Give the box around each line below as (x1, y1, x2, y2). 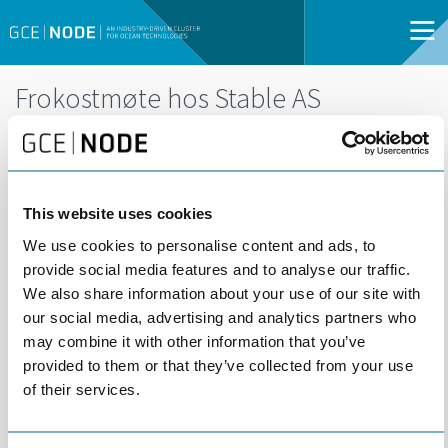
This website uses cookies (23, 204, 213, 222)
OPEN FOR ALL (89, 203, 193, 226)
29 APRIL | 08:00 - (89, 163, 206, 186)
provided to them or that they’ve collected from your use (23, 356, 413, 373)
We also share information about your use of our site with (23, 284, 421, 301)
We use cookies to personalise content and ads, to (23, 236, 376, 253)
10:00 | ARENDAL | (89, 183, 212, 206)
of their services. (23, 380, 140, 397)
